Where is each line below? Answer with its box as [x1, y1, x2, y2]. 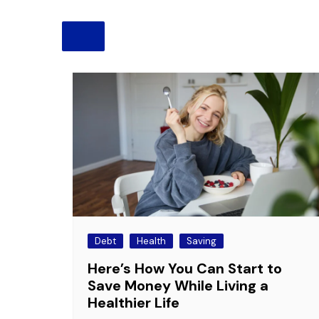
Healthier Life [88, 293, 179, 313]
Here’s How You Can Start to [88, 259, 282, 278]
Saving [187, 235, 216, 248]
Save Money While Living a [88, 276, 268, 296]
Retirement [116, 25, 172, 40]
